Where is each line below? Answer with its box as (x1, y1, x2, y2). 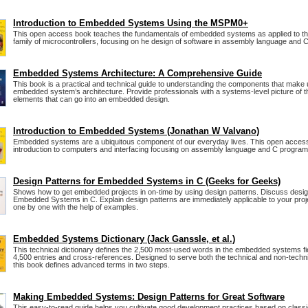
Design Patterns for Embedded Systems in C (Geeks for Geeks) (13, 176, 280, 187)
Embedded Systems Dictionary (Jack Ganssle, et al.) (13, 234, 235, 245)
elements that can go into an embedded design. (13, 95, 170, 104)
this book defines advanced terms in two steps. (13, 261, 170, 269)
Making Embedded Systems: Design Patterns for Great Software (13, 291, 285, 302)
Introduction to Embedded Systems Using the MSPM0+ (13, 18, 248, 29)
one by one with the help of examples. (13, 203, 138, 212)
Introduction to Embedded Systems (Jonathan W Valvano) (13, 126, 259, 137)
